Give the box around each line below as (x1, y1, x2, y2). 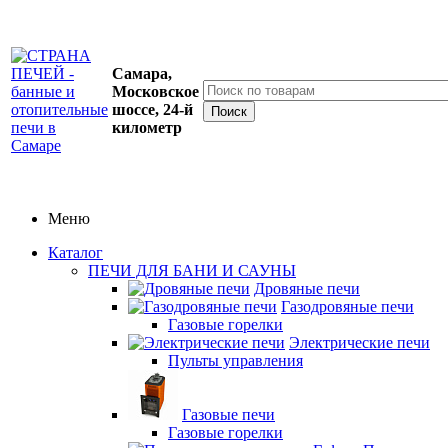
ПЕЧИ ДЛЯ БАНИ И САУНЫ (88, 262, 296, 279)
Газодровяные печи (281, 298, 414, 315)
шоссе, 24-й (112, 101, 193, 118)
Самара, (112, 65, 172, 82)
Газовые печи (182, 406, 275, 423)
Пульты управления (168, 352, 303, 369)
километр (112, 119, 182, 136)
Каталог (48, 244, 103, 261)
